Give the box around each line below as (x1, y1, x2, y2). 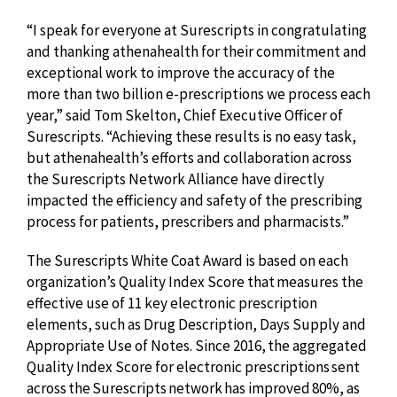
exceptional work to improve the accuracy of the (27, 63, 335, 82)
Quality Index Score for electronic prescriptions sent (27, 357, 360, 377)
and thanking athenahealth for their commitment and (27, 42, 367, 61)
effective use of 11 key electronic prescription (27, 293, 317, 313)
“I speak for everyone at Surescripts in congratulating (27, 20, 367, 40)
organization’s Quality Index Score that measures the (27, 272, 363, 292)
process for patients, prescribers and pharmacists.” (27, 212, 354, 231)
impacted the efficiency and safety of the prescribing (27, 191, 362, 210)
